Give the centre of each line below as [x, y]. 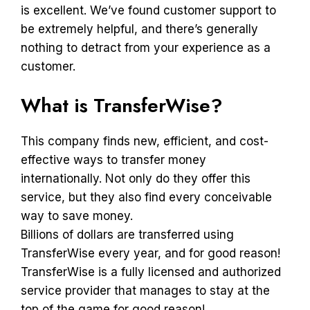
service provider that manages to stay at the [145, 291]
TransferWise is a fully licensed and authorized [151, 272]
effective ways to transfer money [113, 160]
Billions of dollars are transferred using [127, 235]
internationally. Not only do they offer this [136, 179]
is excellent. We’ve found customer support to [148, 10]
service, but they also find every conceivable [146, 197]
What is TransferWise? [122, 106]
